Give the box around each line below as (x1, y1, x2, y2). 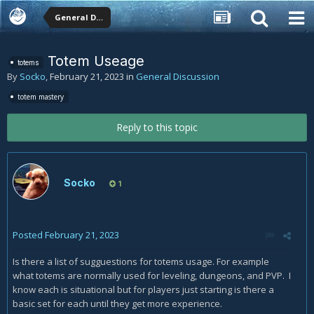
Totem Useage (48, 53, 144, 69)
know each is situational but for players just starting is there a (13, 282, 274, 296)
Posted (13, 228, 45, 241)
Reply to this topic (116, 120, 198, 134)
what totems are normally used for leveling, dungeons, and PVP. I (13, 268, 291, 282)
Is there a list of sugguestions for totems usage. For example (13, 254, 269, 268)
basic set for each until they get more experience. (13, 296, 222, 310)
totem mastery (18, 91, 64, 102)
